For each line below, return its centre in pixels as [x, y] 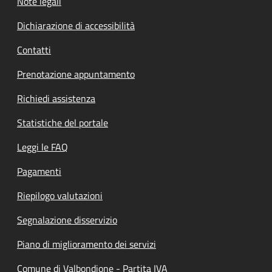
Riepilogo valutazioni [60, 195]
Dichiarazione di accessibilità [76, 25]
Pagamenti [39, 171]
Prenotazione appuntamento [76, 74]
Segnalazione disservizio [67, 219]
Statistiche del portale [63, 122]
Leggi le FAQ [42, 147]
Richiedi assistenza [56, 98]
